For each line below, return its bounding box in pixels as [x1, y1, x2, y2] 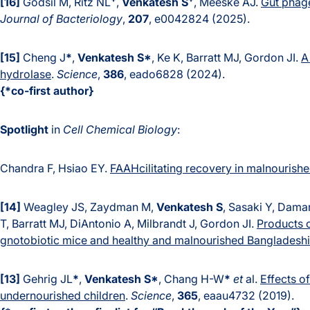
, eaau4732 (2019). [198, 289, 294, 303]
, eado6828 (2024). [124, 67, 225, 82]
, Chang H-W [158, 272, 224, 286]
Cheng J [20, 51, 66, 65]
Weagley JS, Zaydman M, [21, 200, 156, 215]
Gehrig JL [20, 272, 73, 286]
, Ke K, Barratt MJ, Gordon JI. [152, 51, 301, 65]
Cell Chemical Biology [63, 122, 177, 137]
